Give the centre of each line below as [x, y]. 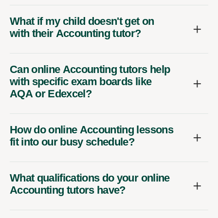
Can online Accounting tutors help [90, 70]
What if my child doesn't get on [82, 21]
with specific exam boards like [81, 82]
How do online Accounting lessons [91, 130]
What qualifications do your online [90, 178]
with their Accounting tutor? [75, 34]
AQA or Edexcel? [51, 94]
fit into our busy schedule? [72, 142]
